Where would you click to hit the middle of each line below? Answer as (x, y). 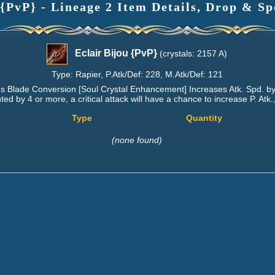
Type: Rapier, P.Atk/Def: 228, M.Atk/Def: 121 (137, 74)
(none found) (137, 140)
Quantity (204, 118)
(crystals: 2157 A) (192, 53)
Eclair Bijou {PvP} (116, 53)
